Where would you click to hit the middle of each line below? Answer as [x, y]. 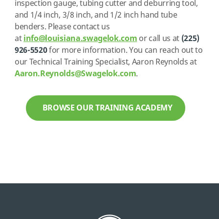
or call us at [159, 39]
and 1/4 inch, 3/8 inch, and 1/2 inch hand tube [96, 15]
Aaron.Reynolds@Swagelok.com [76, 74]
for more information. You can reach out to [125, 50]
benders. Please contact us [62, 27]
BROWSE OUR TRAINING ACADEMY [107, 108]
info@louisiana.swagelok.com [80, 39]
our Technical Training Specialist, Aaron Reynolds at [106, 62]
